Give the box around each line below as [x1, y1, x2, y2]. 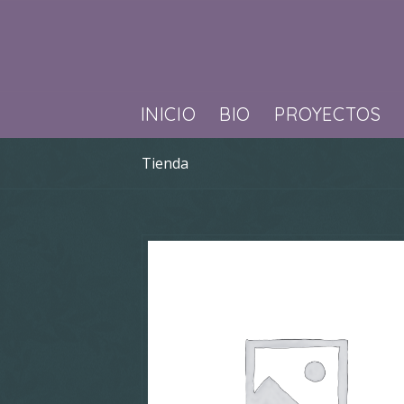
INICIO [140, 103, 197, 125]
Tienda [142, 153, 188, 173]
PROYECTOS [273, 103, 381, 125]
